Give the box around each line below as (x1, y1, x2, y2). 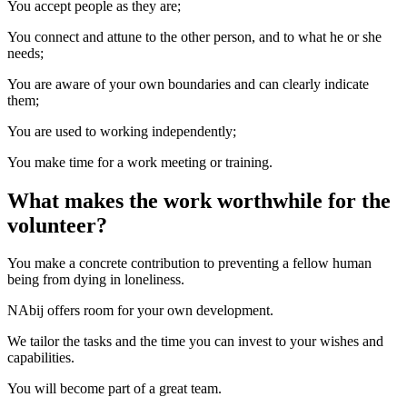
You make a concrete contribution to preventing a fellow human (7, 255, 372, 272)
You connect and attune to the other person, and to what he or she (7, 28, 382, 45)
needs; (7, 45, 44, 61)
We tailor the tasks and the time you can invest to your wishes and (7, 333, 383, 350)
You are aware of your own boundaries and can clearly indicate (7, 75, 369, 92)
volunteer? (7, 213, 107, 237)
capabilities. (7, 350, 74, 366)
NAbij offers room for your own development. (7, 303, 273, 319)
